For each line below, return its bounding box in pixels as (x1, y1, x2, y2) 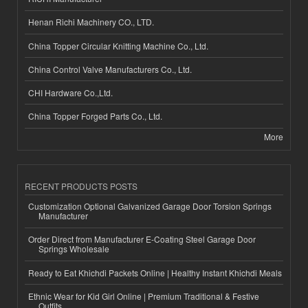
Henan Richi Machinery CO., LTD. (28, 16, 154, 28)
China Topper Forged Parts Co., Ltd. (28, 110, 162, 122)
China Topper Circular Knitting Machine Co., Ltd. (28, 39, 208, 52)
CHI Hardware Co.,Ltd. (28, 86, 113, 98)
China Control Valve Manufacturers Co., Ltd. (28, 63, 192, 75)
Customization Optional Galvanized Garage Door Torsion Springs (28, 200, 272, 212)
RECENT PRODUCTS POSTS (25, 179, 137, 192)
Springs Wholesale (38, 243, 109, 255)
